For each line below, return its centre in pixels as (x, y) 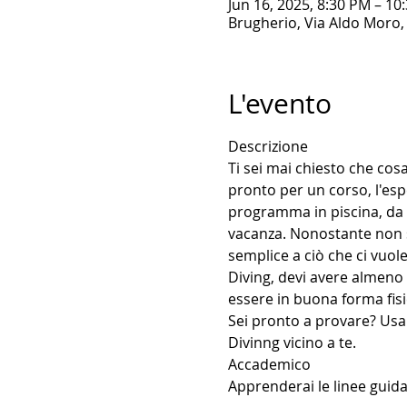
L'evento (279, 104)
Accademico (269, 364)
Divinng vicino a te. (292, 342)
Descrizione (268, 146)
